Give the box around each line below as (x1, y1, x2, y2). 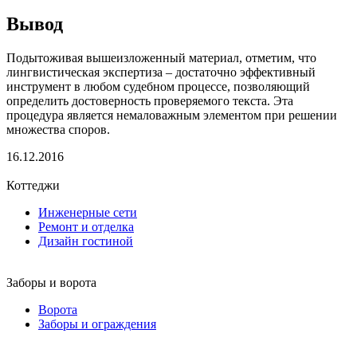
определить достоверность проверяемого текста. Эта (6, 93, 293, 108)
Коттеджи (6, 178, 60, 192)
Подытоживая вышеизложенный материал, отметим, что (6, 50, 316, 65)
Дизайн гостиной (38, 233, 133, 248)
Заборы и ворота (6, 275, 96, 289)
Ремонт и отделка (38, 219, 134, 233)
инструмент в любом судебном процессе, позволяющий (6, 79, 310, 93)
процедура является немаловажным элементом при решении (6, 108, 337, 122)
